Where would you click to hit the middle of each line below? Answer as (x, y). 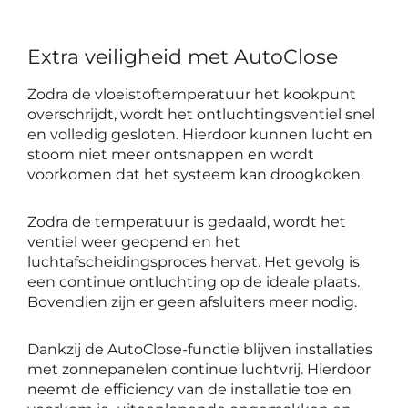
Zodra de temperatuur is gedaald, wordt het (187, 222)
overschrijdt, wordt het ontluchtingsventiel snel (201, 114)
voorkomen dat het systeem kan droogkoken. (195, 174)
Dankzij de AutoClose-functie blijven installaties (200, 349)
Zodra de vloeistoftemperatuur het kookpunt (192, 94)
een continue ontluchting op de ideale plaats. (194, 282)
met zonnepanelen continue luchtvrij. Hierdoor (199, 369)
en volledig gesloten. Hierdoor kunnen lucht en (200, 134)
